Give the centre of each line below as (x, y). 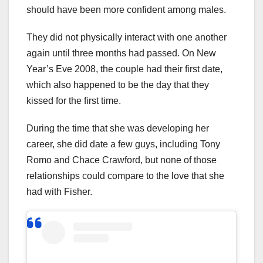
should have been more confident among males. (126, 10)
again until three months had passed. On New (121, 53)
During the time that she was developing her (118, 129)
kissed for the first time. (74, 101)
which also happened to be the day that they (118, 85)
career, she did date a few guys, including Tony (123, 144)
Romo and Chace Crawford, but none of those (122, 160)
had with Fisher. (59, 192)
